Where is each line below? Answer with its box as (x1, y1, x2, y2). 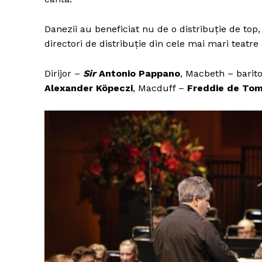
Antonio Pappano (96, 68, 180, 80)
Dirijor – (44, 68, 83, 80)
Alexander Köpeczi (44, 82, 133, 94)
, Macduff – (133, 82, 187, 94)
